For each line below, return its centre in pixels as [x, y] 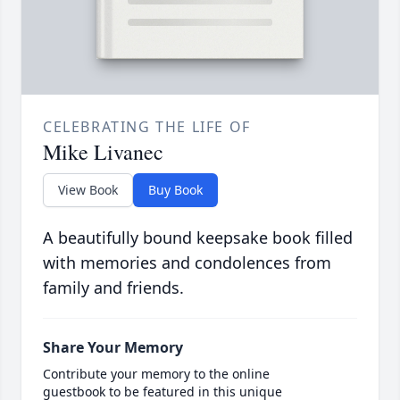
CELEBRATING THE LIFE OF [147, 127]
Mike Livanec [103, 152]
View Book [88, 190]
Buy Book [175, 190]
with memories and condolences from [187, 263]
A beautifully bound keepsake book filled [198, 238]
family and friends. [113, 288]
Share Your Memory [113, 348]
